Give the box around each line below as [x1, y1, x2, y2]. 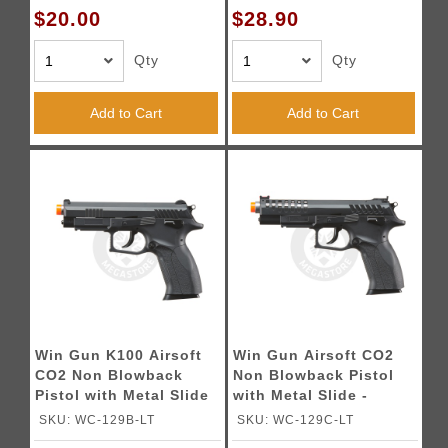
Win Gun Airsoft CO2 [232, 347, 394, 363]
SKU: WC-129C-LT [236, 413, 354, 426]
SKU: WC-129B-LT [39, 413, 156, 426]
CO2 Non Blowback [35, 367, 184, 383]
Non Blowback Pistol [232, 367, 394, 383]
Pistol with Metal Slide [35, 387, 210, 403]
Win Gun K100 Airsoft [35, 347, 203, 363]
